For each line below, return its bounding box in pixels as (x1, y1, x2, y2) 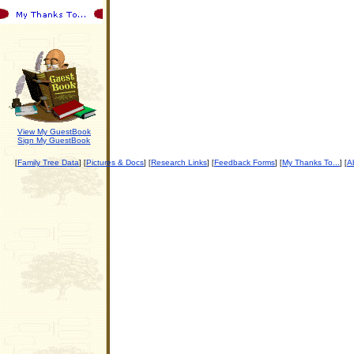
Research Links (151, 158, 207, 167)
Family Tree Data (17, 158, 79, 167)
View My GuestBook (17, 127, 91, 136)
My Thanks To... (282, 158, 340, 167)
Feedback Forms (214, 158, 275, 167)
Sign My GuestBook (17, 136, 91, 145)
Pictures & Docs (86, 158, 144, 167)
